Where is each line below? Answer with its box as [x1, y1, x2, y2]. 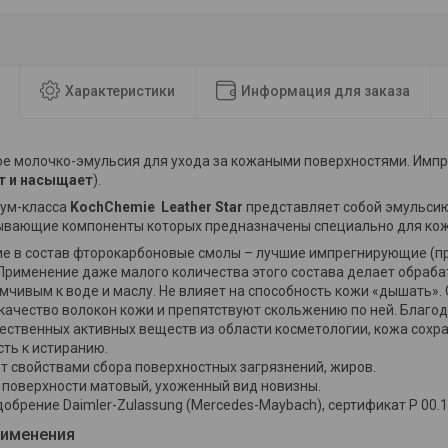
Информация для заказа [241, 83, 410, 99]
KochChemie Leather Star [70, 199, 243, 216]
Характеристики [65, 83, 175, 99]
